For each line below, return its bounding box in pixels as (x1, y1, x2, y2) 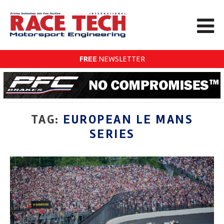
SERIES (89, 126, 135, 141)
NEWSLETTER (96, 54, 145, 64)
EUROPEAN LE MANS (63, 111, 193, 127)
